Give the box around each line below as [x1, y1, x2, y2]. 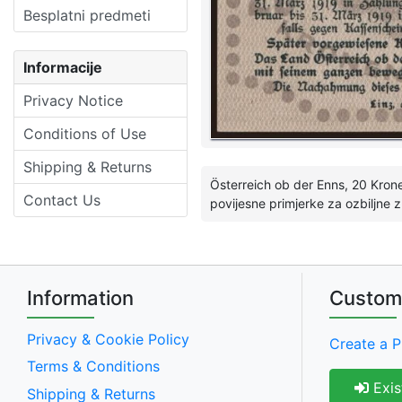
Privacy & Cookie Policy [27, 329, 189, 348]
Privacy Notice [23, 91, 123, 109]
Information [27, 285, 134, 310]
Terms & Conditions [27, 357, 160, 376]
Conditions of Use [23, 124, 146, 143]
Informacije [23, 57, 102, 76]
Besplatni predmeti [23, 5, 151, 24]
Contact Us [23, 190, 100, 209]
